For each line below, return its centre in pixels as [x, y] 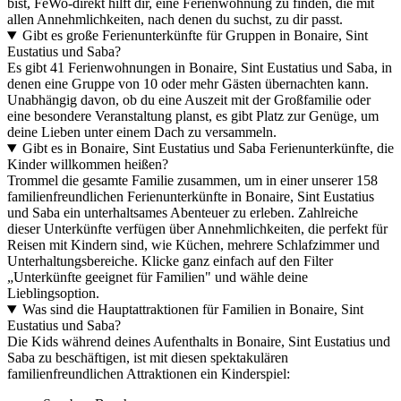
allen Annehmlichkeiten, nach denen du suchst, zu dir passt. [175, 20]
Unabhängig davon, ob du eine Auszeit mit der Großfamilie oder [189, 100]
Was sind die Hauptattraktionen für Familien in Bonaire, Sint [192, 310]
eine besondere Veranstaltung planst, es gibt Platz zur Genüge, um [193, 116]
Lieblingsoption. [53, 294]
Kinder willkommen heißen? [88, 165]
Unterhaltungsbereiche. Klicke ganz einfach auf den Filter [170, 261]
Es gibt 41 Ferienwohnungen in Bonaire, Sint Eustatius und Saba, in [200, 68]
